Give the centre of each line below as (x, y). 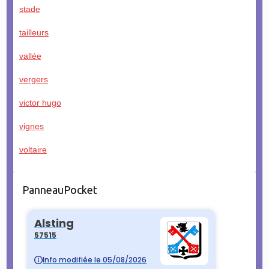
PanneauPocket (59, 189)
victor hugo (40, 102)
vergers (33, 79)
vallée (30, 56)
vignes (31, 126)
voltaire (33, 149)
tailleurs (34, 32)
